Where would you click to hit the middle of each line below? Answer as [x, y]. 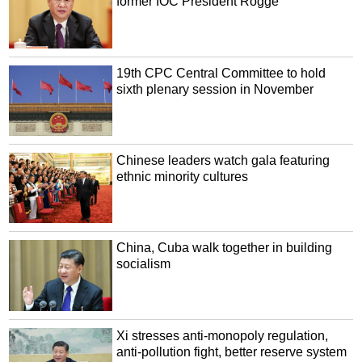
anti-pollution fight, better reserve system [232, 352]
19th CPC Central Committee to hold [221, 73]
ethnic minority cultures [183, 177]
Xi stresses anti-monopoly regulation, [223, 336]
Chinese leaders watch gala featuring [223, 161]
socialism [144, 264]
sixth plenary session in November [215, 89]
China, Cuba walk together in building [225, 248]
